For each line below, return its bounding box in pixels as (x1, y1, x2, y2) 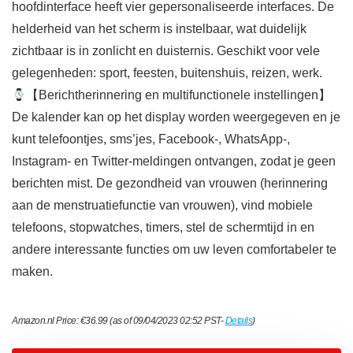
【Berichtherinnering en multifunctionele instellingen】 (26, 88, 332, 102)
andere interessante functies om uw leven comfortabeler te (12, 243, 336, 257)
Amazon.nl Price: (12, 315, 80, 327)
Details (225, 315, 252, 327)
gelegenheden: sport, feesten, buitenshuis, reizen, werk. (12, 66, 322, 80)
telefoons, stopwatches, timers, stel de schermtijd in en (12, 221, 314, 235)
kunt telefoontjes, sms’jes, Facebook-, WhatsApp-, (12, 132, 290, 147)
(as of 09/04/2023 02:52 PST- (107, 315, 225, 327)
